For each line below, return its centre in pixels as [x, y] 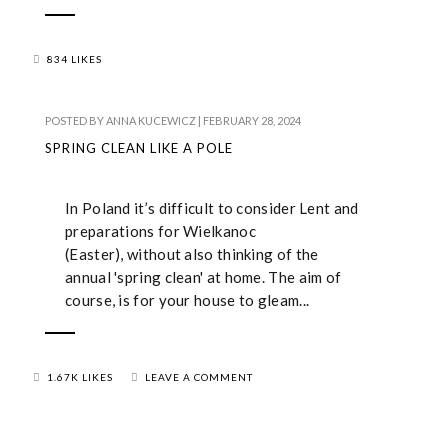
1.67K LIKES [80, 376]
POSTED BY [75, 120]
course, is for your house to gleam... [187, 299]
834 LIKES [74, 58]
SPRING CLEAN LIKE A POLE [139, 147]
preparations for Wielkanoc [160, 230]
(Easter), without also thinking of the [192, 253]
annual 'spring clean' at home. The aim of [203, 276]
